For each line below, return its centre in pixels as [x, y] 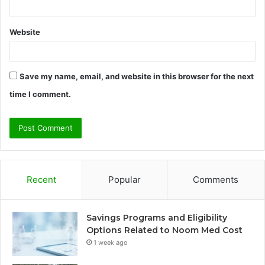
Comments [216, 180]
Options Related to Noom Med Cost [164, 230]
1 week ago [111, 243]
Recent [41, 180]
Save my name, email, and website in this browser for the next [137, 77]
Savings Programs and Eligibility [157, 218]
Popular [124, 180]
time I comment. [40, 94]
